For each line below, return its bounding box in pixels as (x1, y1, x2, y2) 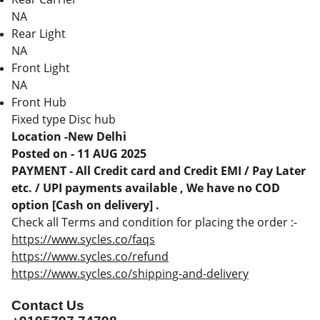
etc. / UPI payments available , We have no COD (11, 180, 280, 196)
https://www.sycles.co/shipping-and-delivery (11, 266, 249, 281)
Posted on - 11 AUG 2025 (11, 146, 146, 161)
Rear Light (11, 26, 66, 41)
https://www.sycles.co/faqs (11, 231, 155, 247)
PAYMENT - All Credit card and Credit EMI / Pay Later (11, 163, 306, 179)
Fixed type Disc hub (11, 111, 116, 127)
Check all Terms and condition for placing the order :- (11, 214, 297, 230)
